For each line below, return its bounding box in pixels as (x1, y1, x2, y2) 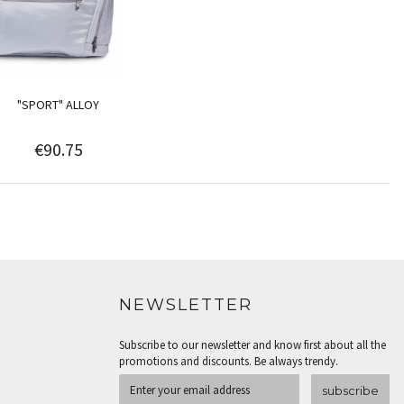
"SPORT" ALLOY (17, 96, 100, 113)
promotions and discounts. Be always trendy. (119, 353, 338, 370)
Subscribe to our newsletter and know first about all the (119, 337, 386, 353)
